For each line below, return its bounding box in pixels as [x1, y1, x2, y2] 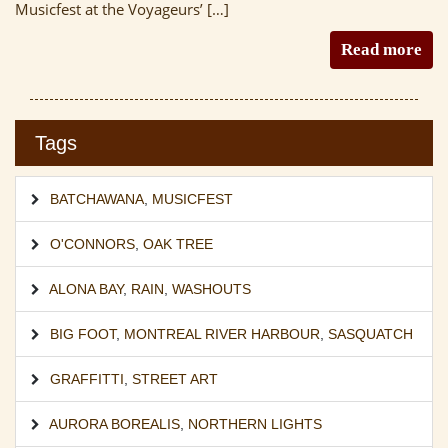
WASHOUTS [172, 280, 251, 297]
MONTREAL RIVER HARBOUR [124, 325, 320, 342]
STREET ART [132, 370, 218, 387]
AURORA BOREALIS [49, 415, 180, 432]
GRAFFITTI [50, 370, 124, 387]
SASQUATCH [328, 325, 413, 342]
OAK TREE [143, 235, 213, 252]
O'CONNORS [50, 235, 135, 252]
